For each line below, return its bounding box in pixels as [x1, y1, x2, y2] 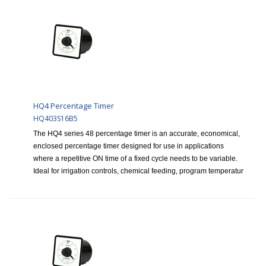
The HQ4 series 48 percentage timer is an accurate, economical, [33, 129, 240, 138]
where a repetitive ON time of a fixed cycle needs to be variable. [33, 154, 237, 163]
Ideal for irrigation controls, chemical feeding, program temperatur [33, 167, 243, 176]
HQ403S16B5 [33, 113, 78, 124]
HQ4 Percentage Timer [33, 100, 114, 112]
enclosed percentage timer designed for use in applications [33, 142, 224, 151]
